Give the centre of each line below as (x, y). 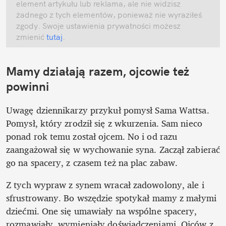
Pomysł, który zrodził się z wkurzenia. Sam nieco (104, 123)
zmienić (30, 37)
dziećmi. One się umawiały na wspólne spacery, (102, 211)
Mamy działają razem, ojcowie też (98, 71)
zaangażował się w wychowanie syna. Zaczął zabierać (113, 150)
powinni (28, 86)
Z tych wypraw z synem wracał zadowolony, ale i (105, 185)
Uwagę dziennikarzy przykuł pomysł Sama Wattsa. (108, 110)
